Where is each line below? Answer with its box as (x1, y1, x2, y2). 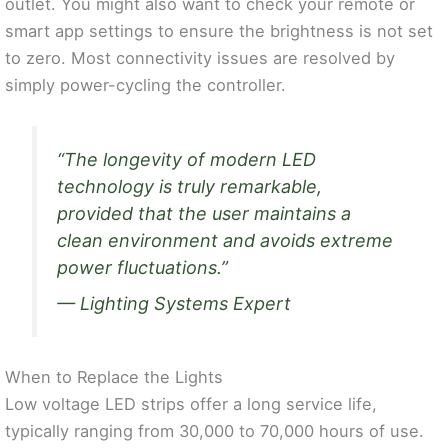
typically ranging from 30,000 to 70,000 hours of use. (5, 421, 424, 442)
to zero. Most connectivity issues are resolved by (5, 48, 395, 69)
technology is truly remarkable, (57, 176, 323, 198)
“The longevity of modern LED (57, 149, 317, 171)
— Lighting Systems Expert (57, 293, 292, 315)
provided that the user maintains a (57, 203, 352, 225)
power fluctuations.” (57, 257, 229, 279)
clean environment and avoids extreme (57, 230, 394, 252)
